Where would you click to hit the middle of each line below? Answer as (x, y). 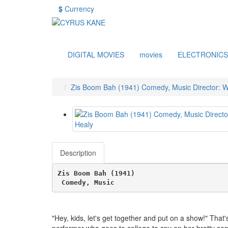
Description (78, 153)
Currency (79, 9)
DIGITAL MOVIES (96, 54)
